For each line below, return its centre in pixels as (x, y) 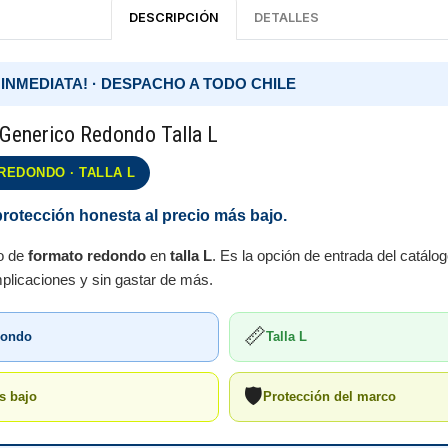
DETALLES (287, 17)
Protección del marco (329, 396)
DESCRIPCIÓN (173, 17)
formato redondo (87, 255)
